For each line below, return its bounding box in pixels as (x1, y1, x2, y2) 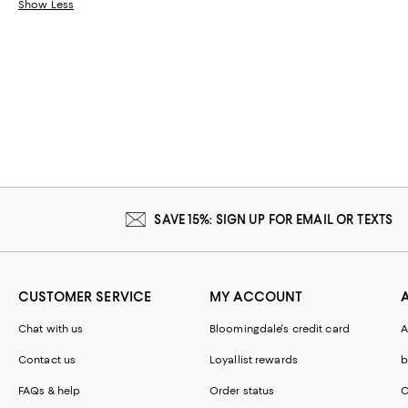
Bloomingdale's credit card (209, 321, 350, 335)
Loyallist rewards (209, 352, 298, 366)
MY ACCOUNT (209, 288, 303, 305)
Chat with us (18, 321, 84, 335)
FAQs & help (18, 383, 81, 397)
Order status (209, 383, 275, 397)
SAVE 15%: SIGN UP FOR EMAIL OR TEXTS (154, 211, 393, 227)
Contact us (18, 352, 76, 366)
